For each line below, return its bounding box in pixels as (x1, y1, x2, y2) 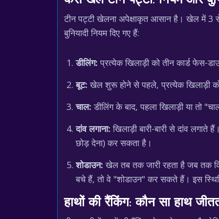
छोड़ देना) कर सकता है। (76, 137, 152, 149)
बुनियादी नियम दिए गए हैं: (64, 27, 139, 39)
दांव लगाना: (76, 123, 110, 134)
